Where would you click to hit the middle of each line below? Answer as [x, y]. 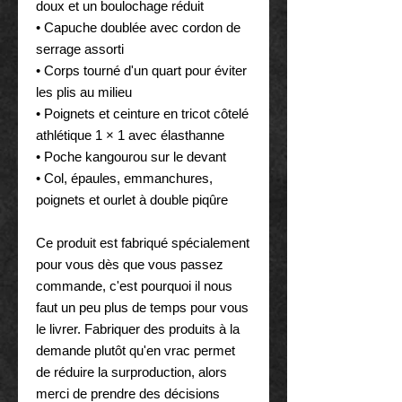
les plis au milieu [84, 92]
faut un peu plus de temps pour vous [142, 307]
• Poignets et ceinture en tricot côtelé [142, 113]
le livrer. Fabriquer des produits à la [138, 328]
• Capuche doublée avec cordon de [138, 27]
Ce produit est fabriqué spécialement [143, 242]
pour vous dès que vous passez [130, 264]
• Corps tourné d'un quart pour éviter [141, 70]
